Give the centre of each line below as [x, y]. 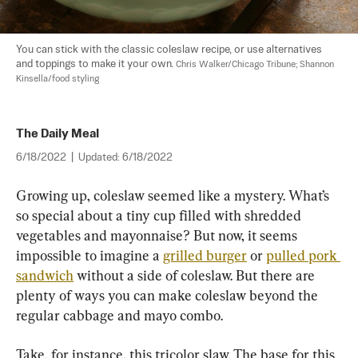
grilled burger [205, 256]
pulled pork [303, 256]
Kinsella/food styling [58, 80]
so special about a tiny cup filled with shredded [160, 216]
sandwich [45, 276]
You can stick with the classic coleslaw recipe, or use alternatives [170, 50]
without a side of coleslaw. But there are [196, 276]
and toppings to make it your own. [96, 65]
